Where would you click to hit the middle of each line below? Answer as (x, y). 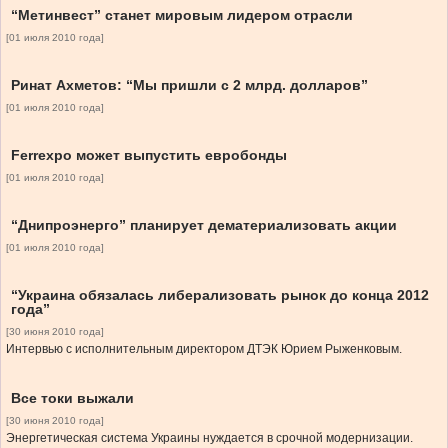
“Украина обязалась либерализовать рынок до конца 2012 (220, 295)
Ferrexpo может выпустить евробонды (149, 155)
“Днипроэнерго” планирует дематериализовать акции (204, 225)
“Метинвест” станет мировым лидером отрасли (182, 15)
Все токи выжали (72, 398)
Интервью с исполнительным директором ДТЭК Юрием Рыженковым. (204, 349)
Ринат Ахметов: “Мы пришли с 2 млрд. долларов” (189, 85)
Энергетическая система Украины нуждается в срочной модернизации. (209, 438)
